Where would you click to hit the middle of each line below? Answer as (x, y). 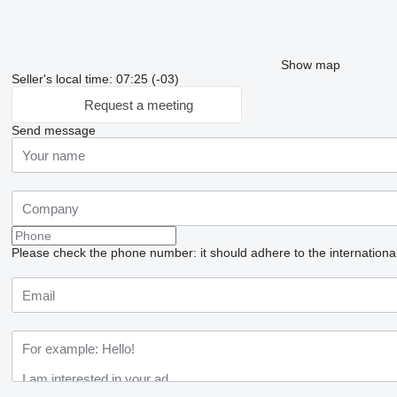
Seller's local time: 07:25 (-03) (95, 79)
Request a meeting (138, 105)
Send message (53, 130)
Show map (310, 65)
